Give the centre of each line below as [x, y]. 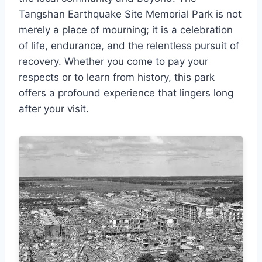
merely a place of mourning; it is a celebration [126, 30]
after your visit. [54, 109]
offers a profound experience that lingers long [126, 93]
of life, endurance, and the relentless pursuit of [129, 46]
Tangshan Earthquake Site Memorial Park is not [130, 14]
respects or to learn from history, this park [117, 77]
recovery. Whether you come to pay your [113, 62]
